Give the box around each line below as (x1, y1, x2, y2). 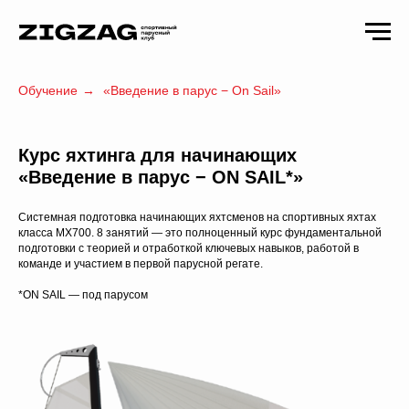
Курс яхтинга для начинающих (18, 145, 297, 165)
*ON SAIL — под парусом (18, 288, 148, 301)
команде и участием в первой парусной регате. (18, 257, 263, 270)
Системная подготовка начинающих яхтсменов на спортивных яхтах (18, 211, 376, 224)
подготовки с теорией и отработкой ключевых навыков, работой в (18, 242, 359, 255)
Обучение (18, 83, 78, 98)
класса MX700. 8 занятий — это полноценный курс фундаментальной (18, 226, 382, 239)
